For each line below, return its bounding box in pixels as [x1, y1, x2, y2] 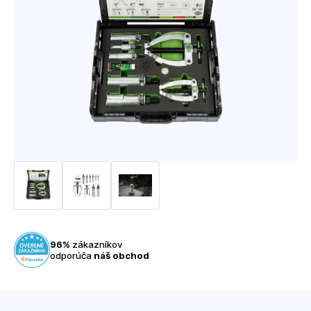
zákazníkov [70, 239, 122, 250]
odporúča [50, 250, 94, 261]
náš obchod [94, 250, 149, 261]
